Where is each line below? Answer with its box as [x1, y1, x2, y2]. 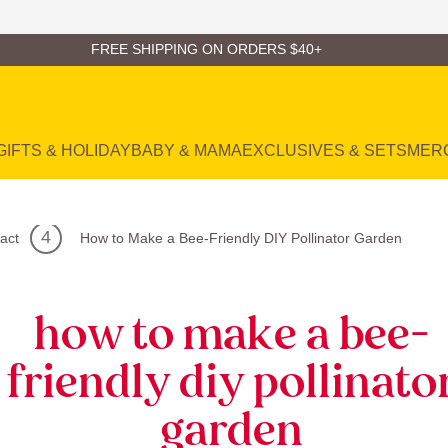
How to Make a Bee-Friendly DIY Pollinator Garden [80, 229, 402, 246]
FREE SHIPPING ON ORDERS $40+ [90, 41, 322, 57]
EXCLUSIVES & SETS [242, 142, 407, 159]
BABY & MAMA [131, 142, 242, 159]
